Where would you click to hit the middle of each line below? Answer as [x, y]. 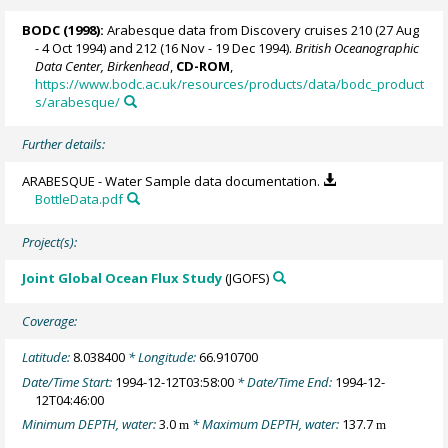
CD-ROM [203, 65]
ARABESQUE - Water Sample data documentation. [173, 181]
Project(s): [50, 242]
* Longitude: [162, 357]
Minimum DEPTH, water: [91, 424]
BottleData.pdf [79, 199]
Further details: [64, 144]
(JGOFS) [246, 278]
